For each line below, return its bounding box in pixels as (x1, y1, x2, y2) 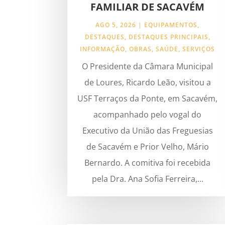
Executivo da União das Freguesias (82, 125, 213, 137)
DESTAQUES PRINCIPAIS (128, 33, 208, 42)
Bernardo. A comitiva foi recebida (84, 157, 211, 169)
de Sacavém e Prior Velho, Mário (86, 141, 209, 153)
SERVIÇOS (182, 45, 215, 54)
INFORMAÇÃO (80, 45, 126, 54)
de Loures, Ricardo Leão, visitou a (84, 77, 211, 88)
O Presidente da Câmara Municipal (82, 61, 213, 72)
